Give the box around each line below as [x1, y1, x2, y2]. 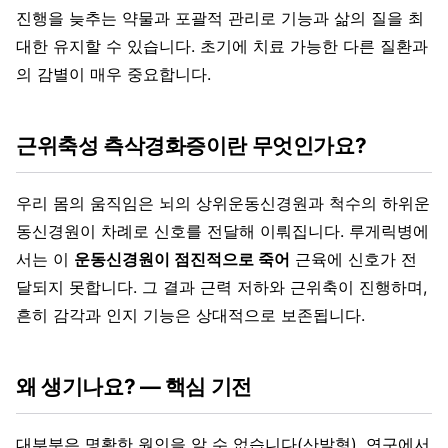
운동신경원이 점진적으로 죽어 [74, 248, 290, 269]
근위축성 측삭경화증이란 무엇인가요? [16, 132, 367, 158]
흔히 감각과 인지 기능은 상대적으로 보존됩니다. [16, 304, 365, 325]
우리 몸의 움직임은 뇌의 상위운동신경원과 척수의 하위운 [16, 192, 430, 213]
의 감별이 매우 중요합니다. [16, 63, 211, 84]
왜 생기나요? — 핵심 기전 [16, 373, 252, 399]
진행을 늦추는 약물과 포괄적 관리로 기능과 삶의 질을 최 [16, 7, 424, 28]
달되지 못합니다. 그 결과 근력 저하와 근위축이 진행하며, [16, 276, 427, 297]
